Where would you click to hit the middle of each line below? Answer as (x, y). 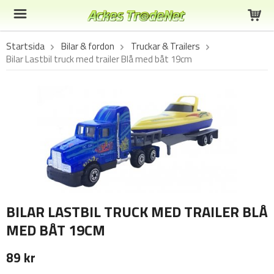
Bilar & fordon (88, 46)
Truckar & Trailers (165, 46)
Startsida (25, 46)
